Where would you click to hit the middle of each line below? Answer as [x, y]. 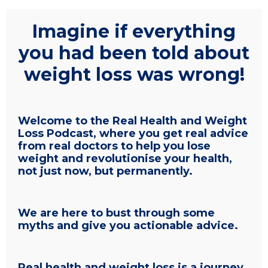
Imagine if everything [134, 31]
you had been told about [134, 53]
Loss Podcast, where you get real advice [133, 133]
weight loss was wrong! [134, 74]
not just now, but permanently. [107, 171]
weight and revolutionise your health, [125, 159]
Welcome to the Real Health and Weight [133, 121]
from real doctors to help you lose [114, 146]
